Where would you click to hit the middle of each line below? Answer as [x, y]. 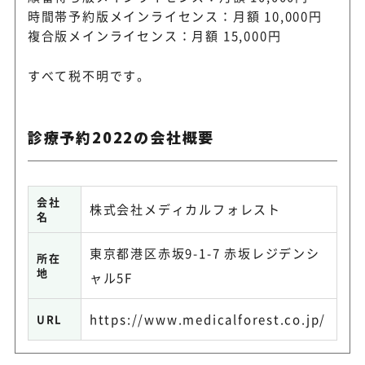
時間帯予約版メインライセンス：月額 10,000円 [175, 16]
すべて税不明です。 [89, 76]
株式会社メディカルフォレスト [185, 209]
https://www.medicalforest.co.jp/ [208, 319]
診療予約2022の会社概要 [121, 137]
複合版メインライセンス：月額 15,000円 [154, 36]
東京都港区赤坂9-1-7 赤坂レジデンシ [204, 253]
